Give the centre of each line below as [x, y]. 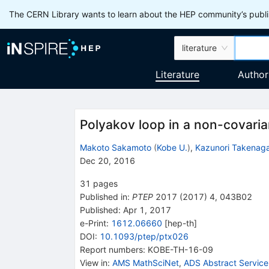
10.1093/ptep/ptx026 [144, 236]
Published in [103, 196]
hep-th [180, 223]
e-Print [93, 223]
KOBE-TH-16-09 [180, 249]
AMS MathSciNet [145, 262]
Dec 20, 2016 [107, 160]
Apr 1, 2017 [146, 210]
